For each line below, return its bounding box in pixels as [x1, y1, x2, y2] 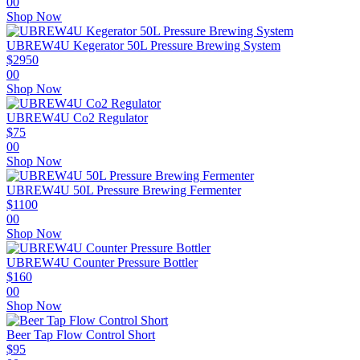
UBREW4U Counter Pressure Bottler [6, 256, 198, 270]
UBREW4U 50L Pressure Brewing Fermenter [6, 183, 241, 198]
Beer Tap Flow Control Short [6, 328, 155, 342]
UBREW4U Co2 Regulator [6, 111, 148, 125]
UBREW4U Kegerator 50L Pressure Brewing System [6, 39, 280, 53]
